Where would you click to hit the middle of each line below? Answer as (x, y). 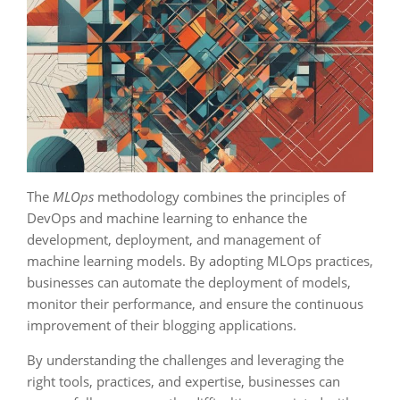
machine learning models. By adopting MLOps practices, (200, 261)
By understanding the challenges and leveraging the (185, 360)
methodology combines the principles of (220, 196)
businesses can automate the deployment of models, (189, 282)
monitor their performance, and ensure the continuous (195, 304)
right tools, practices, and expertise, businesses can (183, 381)
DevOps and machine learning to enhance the (167, 218)
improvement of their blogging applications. (162, 325)
